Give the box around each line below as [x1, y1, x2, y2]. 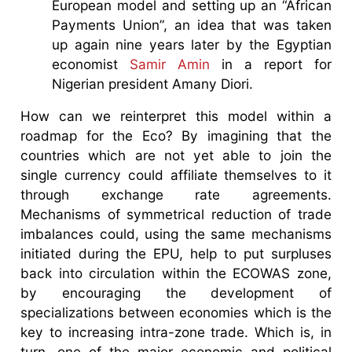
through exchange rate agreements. [20, 185, 332, 203]
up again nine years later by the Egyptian [52, 35, 332, 53]
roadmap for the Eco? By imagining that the [20, 126, 332, 144]
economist [52, 55, 130, 72]
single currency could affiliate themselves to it [20, 166, 332, 183]
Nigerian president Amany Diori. [52, 75, 254, 92]
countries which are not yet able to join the [20, 146, 332, 163]
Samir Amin [130, 55, 211, 72]
